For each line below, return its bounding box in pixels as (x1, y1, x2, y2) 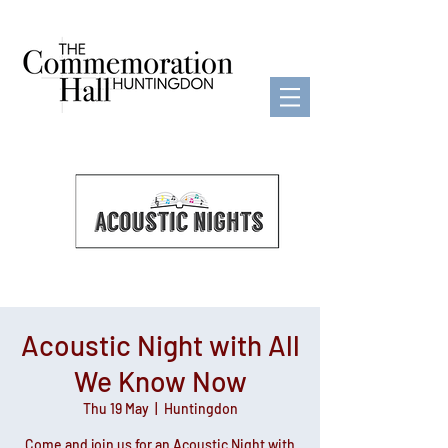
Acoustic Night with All (20, 328, 300, 362)
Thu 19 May (82, 400, 149, 417)
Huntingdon (163, 400, 238, 417)
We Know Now (73, 364, 247, 398)
